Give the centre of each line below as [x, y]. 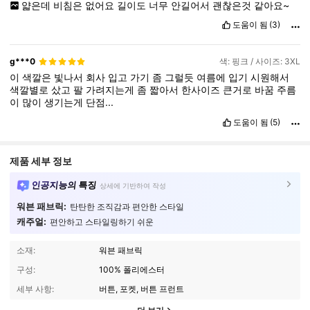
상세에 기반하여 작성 [133, 186]
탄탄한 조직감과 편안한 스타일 [127, 206]
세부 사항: [35, 289]
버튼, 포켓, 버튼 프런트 [142, 289]
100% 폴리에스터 [132, 270]
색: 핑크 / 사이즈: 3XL [259, 62]
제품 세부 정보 [41, 161]
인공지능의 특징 [64, 184]
